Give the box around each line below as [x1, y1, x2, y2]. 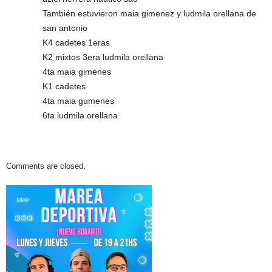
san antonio [42, 22, 87, 33]
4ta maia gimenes [42, 66, 111, 76]
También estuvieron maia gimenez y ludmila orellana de [42, 8, 256, 18]
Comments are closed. [6, 161, 86, 171]
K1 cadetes [42, 81, 86, 91]
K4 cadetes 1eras [42, 37, 110, 47]
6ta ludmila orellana [42, 110, 118, 120]
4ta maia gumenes [42, 95, 114, 106]
